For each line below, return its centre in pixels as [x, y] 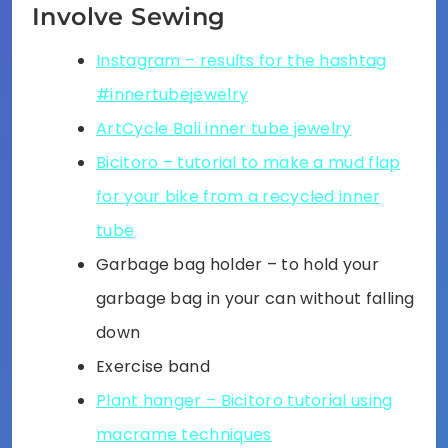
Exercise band [153, 366]
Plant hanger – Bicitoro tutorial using [244, 400]
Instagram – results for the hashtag [241, 60]
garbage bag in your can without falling [255, 298]
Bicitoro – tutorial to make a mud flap [248, 162]
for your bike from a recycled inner [238, 196]
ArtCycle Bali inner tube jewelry [224, 128]
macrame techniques [184, 434]
